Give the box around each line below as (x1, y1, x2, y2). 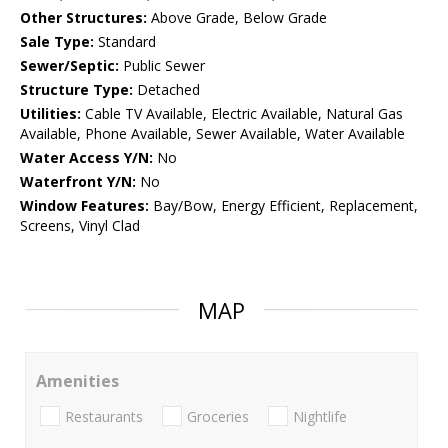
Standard (94, 32, 156, 52)
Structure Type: (20, 80, 133, 100)
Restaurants (65, 406, 143, 426)
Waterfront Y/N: (20, 172, 136, 192)
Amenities (36, 370, 119, 393)
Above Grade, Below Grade (147, 8, 327, 28)
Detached (133, 80, 200, 100)
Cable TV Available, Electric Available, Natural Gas (81, 104, 403, 124)
